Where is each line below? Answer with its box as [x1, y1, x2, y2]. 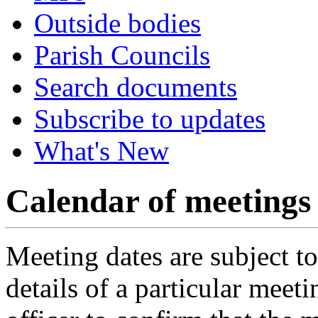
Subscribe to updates [34, 104, 265, 134]
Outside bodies [34, 8, 201, 38]
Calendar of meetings [6, 182, 311, 220]
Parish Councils [34, 40, 210, 70]
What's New [34, 136, 169, 166]
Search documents [34, 72, 237, 102]
